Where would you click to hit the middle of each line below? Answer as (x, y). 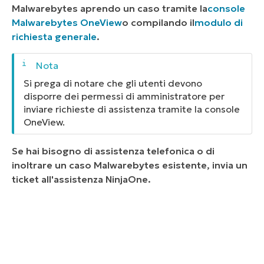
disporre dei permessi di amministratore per (124, 96)
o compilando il (158, 23)
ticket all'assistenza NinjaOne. (81, 179)
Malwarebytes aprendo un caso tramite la (110, 9)
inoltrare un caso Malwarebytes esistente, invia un (130, 165)
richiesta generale (54, 37)
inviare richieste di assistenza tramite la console (132, 109)
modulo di (219, 23)
